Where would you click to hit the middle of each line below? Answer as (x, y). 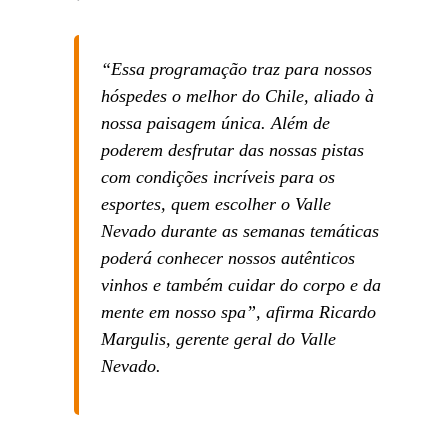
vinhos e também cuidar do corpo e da (240, 285)
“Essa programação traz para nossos (236, 69)
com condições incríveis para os (217, 177)
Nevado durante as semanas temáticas (239, 231)
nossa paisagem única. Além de (215, 123)
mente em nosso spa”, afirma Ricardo (238, 312)
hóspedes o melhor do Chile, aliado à (237, 96)
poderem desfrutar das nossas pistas (232, 150)
